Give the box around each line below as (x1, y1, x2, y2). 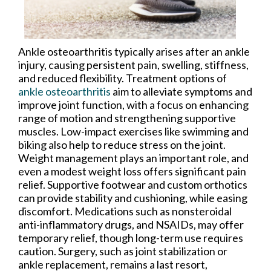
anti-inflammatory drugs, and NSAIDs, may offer (18, 217, 244, 231)
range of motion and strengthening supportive (18, 111, 236, 125)
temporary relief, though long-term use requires (18, 230, 243, 244)
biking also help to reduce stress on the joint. (18, 137, 226, 151)
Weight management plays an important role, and (18, 151, 249, 165)
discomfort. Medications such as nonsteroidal (18, 204, 232, 218)
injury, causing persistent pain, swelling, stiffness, (18, 57, 249, 71)
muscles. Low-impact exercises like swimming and (18, 124, 249, 138)
